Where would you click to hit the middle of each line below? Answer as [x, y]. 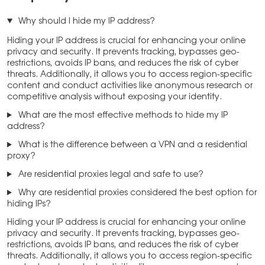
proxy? [21, 156]
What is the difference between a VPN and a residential [131, 145]
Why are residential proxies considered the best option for [136, 193]
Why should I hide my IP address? [85, 22]
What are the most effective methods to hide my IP [122, 116]
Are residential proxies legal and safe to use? [109, 175]
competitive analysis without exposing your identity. [114, 97]
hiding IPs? [29, 204]
